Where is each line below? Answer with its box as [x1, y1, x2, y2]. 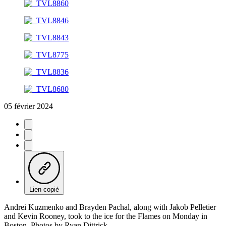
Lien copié [29, 186, 59, 194]
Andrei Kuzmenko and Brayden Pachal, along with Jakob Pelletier [4, 203, 216, 212]
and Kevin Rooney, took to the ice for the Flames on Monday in [4, 212, 207, 221]
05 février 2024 [4, 102, 53, 111]
